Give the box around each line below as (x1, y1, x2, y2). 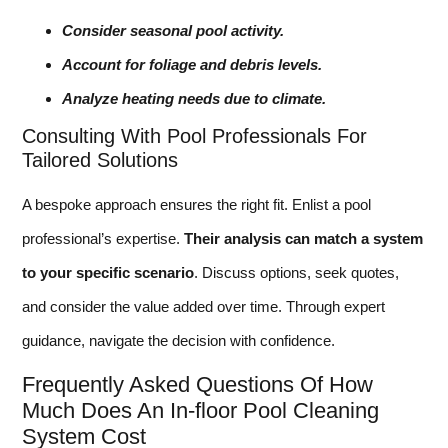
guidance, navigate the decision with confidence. (22, 331, 335, 349)
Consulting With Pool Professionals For (22, 124, 367, 147)
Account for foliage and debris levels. (62, 55, 322, 73)
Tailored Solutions (22, 148, 178, 171)
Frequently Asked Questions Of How (22, 372, 373, 398)
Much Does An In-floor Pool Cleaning (22, 398, 379, 424)
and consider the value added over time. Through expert (22, 297, 385, 315)
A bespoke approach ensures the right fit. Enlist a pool (22, 195, 371, 213)
